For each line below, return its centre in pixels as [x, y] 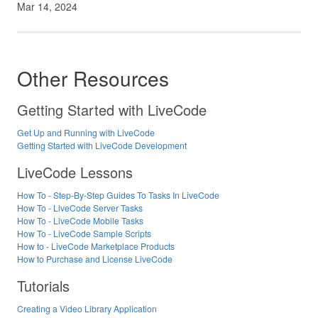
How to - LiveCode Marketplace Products [96, 246]
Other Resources [93, 78]
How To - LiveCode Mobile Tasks [80, 220]
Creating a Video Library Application [87, 309]
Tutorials [43, 286]
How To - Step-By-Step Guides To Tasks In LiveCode [118, 194]
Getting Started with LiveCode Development [102, 145]
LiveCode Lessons [75, 172]
